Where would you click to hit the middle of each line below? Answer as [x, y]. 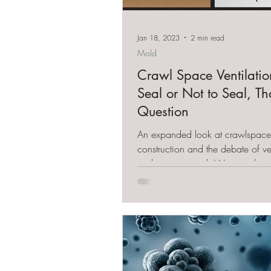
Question [163, 111]
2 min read [207, 38]
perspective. [161, 178]
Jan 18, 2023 [158, 38]
